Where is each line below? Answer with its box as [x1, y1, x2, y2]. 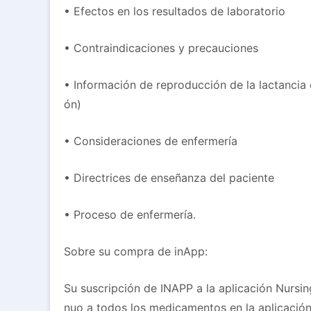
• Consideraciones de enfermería [64, 134, 237, 148]
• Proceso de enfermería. [64, 208, 196, 221]
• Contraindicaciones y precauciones [64, 41, 258, 55]
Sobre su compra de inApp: [64, 244, 208, 258]
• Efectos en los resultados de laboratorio [64, 4, 285, 18]
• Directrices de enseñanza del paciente [64, 171, 274, 185]
